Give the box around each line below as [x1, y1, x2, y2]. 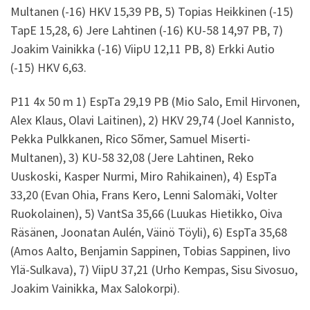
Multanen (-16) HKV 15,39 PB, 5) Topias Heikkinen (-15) [10, 3, 293, 19]
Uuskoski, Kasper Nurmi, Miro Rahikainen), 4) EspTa [10, 168, 277, 185]
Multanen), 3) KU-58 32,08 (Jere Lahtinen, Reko [10, 149, 254, 166]
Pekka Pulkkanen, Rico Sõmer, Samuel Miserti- [10, 131, 250, 147]
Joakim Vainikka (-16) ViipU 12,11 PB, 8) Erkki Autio [10, 40, 275, 57]
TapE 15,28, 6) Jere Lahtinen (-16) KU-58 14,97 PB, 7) [10, 21, 283, 38]
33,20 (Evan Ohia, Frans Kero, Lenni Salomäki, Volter [10, 187, 277, 203]
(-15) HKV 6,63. [10, 59, 86, 75]
